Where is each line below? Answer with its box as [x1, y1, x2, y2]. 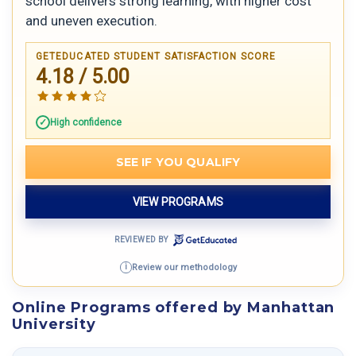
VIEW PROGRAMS [133, 195, 223, 208]
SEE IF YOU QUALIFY [115, 154, 241, 169]
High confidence [50, 116, 122, 128]
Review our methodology [131, 261, 237, 273]
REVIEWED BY [114, 234, 168, 244]
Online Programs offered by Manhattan [12, 299, 335, 317]
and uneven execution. [25, 12, 157, 29]
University [12, 315, 97, 334]
